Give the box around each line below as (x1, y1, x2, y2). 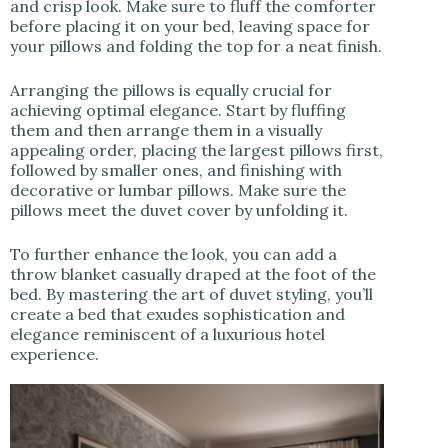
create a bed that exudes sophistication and (10, 304, 345, 325)
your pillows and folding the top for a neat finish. (10, 36, 382, 57)
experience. (10, 344, 99, 365)
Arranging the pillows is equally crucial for (10, 80, 332, 101)
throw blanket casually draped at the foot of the (10, 264, 376, 285)
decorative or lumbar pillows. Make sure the (10, 180, 346, 201)
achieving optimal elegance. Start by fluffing (10, 100, 346, 121)
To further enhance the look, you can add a (10, 244, 337, 265)
